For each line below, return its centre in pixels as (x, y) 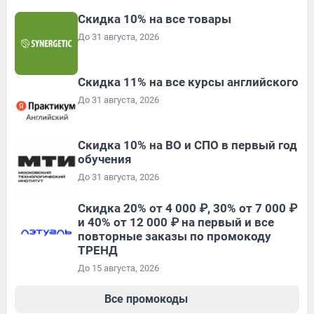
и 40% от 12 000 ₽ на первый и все (176, 222)
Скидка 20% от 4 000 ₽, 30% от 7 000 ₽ (187, 208)
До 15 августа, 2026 (118, 268)
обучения (105, 159)
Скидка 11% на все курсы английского (188, 82)
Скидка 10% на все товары (155, 19)
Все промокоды (146, 299)
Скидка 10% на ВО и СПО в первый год (187, 145)
